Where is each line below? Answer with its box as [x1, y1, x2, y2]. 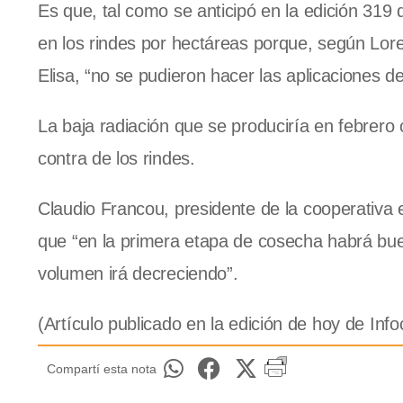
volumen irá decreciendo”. [38, 264, 238, 284]
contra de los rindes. [38, 148, 195, 169]
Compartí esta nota [47, 362, 157, 377]
